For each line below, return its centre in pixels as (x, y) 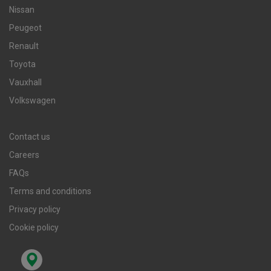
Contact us (30, 137)
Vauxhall (25, 83)
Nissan (22, 10)
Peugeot (25, 28)
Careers (24, 155)
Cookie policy (34, 228)
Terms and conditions (50, 191)
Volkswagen (32, 101)
